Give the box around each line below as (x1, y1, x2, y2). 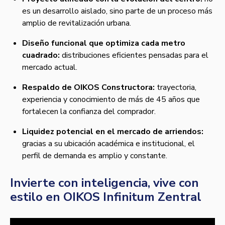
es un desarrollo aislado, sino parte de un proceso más (22, 6, 212, 17)
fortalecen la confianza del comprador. (22, 106, 156, 118)
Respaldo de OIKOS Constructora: (22, 82, 155, 93)
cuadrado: (22, 50, 60, 61)
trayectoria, (155, 82, 196, 93)
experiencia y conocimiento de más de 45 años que (22, 94, 200, 105)
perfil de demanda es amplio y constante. (22, 150, 167, 162)
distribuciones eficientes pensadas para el (60, 50, 208, 61)
